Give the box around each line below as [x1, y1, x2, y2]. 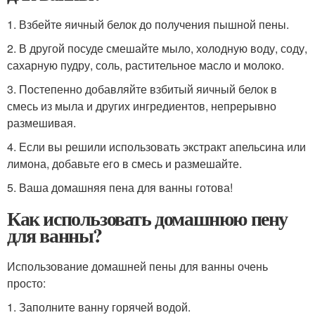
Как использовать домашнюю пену [7, 204, 288, 233]
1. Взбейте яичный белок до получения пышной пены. [7, 16, 289, 32]
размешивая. [7, 115, 76, 131]
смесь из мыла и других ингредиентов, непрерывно [7, 98, 276, 114]
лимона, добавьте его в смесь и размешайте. [7, 155, 242, 172]
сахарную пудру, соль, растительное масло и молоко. [7, 57, 284, 73]
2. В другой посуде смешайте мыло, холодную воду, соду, [7, 40, 307, 56]
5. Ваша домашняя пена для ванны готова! [7, 179, 233, 195]
